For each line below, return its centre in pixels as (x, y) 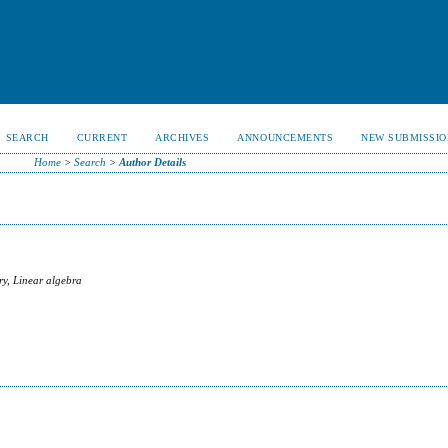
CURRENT (102, 137)
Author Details (152, 162)
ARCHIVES (182, 137)
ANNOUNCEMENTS (285, 137)
